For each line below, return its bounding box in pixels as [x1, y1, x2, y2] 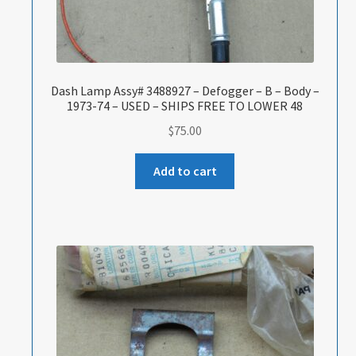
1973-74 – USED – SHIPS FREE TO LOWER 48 [67, 98, 304, 114]
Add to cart [153, 162, 217, 179]
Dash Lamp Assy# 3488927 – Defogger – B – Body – [50, 83, 319, 99]
